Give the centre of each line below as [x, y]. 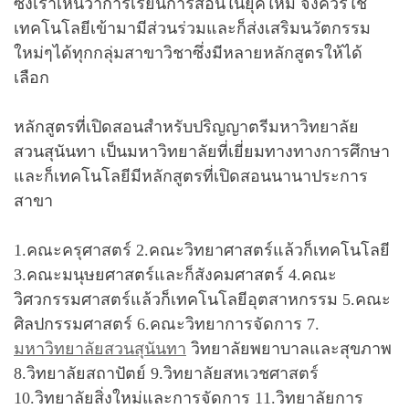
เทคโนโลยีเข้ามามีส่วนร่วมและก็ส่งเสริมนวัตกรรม [192, 28]
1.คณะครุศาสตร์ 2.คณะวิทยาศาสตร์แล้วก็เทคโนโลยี [202, 250]
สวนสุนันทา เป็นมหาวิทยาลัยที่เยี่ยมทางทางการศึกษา [202, 151]
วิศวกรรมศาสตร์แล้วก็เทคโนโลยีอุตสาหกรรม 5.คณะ [202, 299]
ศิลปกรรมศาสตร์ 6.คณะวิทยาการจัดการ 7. [167, 324]
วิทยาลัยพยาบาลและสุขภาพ [289, 348]
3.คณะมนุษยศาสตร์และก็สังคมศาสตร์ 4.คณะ [175, 274]
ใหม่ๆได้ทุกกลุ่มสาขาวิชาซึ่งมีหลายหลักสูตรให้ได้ [188, 52]
